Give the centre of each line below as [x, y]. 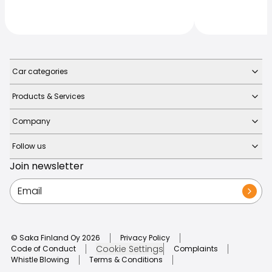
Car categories [40, 71]
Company [31, 121]
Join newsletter [47, 166]
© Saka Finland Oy [46, 237]
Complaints [196, 248]
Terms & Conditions [126, 259]
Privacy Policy [145, 237]
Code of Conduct [43, 248]
